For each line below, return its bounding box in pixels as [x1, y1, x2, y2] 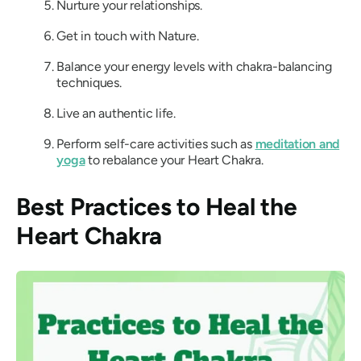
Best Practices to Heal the [16, 192, 297, 222]
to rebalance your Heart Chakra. [85, 151, 263, 168]
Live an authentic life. [56, 105, 176, 121]
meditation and [255, 135, 340, 151]
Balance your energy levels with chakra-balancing [56, 58, 332, 74]
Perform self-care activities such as [56, 135, 255, 151]
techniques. [56, 74, 122, 90]
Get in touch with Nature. [56, 27, 199, 44]
